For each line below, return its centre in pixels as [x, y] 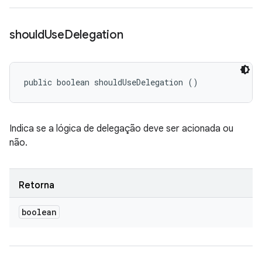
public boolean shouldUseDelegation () [111, 82]
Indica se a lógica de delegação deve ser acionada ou [121, 129]
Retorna [37, 185]
